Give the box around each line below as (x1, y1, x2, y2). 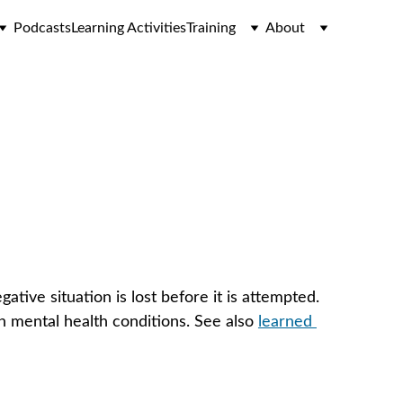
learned (257, 314, 317, 330)
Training (186, 21, 236, 35)
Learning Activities (71, 21, 186, 35)
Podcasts (13, 21, 71, 35)
